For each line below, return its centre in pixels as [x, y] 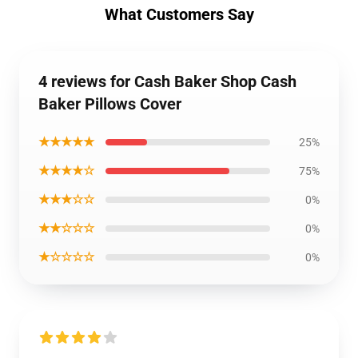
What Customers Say [179, 14]
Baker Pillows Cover [110, 103]
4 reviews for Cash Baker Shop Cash [167, 81]
